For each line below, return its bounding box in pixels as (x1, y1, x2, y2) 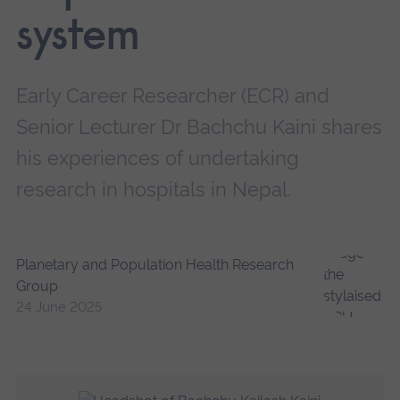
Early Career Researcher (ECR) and (15, 84, 329, 108)
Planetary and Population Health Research (15, 256, 294, 274)
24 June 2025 (15, 299, 102, 316)
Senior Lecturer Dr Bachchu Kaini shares (15, 115, 382, 139)
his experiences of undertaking (15, 146, 299, 171)
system (15, 18, 139, 60)
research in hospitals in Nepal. (15, 178, 291, 202)
